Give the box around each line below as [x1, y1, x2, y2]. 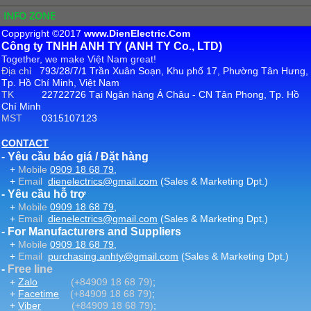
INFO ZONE [3, 9, 56, 23]
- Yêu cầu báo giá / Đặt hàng [1, 151, 149, 163]
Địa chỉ [1, 65, 40, 77]
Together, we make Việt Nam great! [1, 53, 157, 65]
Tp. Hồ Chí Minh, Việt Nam [1, 77, 120, 89]
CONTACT [1, 137, 49, 149]
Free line [5, 263, 53, 276]
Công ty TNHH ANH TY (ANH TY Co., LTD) [1, 40, 223, 53]
